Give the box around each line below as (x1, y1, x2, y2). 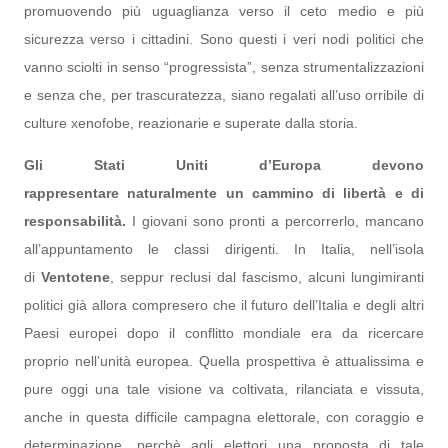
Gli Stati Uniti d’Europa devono (24, 157, 424, 173)
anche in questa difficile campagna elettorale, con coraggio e (24, 409, 424, 425)
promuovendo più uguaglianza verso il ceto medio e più (24, 3, 424, 19)
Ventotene (41, 269, 110, 285)
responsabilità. (24, 213, 126, 229)
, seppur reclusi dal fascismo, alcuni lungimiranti (110, 269, 424, 285)
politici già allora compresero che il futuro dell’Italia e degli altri (24, 297, 424, 313)
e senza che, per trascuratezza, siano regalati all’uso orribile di (24, 87, 424, 103)
